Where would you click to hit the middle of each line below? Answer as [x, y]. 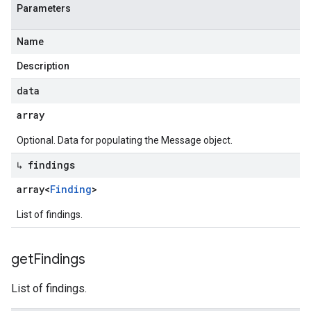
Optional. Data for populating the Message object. [125, 140]
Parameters [44, 8]
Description [43, 66]
